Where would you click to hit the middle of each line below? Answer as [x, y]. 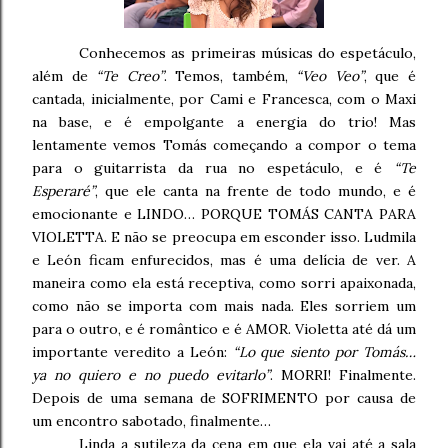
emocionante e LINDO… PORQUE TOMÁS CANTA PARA [224, 214]
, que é [390, 76]
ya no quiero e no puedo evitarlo [148, 375]
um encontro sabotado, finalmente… [151, 421]
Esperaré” [63, 191]
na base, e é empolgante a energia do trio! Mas [224, 122]
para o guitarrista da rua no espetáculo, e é [213, 168]
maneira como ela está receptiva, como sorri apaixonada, [224, 283]
